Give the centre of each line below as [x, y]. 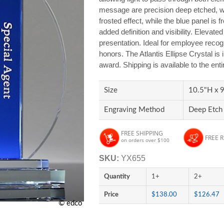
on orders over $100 [145, 140]
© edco [71, 203]
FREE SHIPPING [142, 133]
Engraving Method [134, 110]
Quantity [117, 176]
